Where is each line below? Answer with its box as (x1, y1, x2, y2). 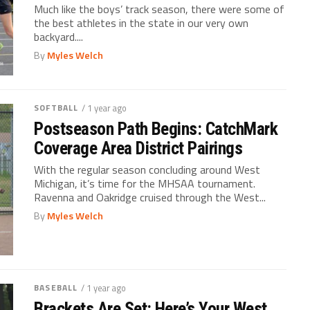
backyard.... (34, 28, 84, 46)
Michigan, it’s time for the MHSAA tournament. (34, 175, 256, 192)
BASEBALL (34, 281, 78, 295)
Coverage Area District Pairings (34, 138, 243, 159)
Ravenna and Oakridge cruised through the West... (34, 189, 266, 206)
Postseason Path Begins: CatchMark (34, 118, 278, 140)
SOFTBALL (34, 101, 79, 115)
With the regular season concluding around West (34, 161, 261, 179)
